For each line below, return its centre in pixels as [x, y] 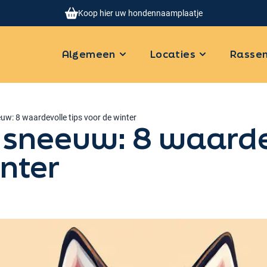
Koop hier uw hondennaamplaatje [140, 13]
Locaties [173, 54]
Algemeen [89, 54]
